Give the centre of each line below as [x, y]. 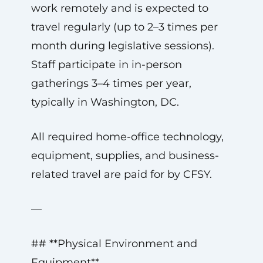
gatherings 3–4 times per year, [111, 83]
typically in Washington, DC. [105, 102]
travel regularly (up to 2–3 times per [124, 27]
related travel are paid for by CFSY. [121, 174]
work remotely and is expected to [119, 8]
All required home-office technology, [127, 137]
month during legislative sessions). [122, 46]
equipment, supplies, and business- [125, 156]
